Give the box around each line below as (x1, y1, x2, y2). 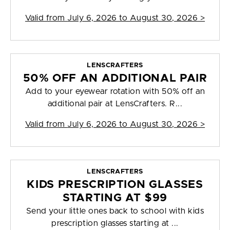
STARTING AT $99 (63, 193, 167, 204)
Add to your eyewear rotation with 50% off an (25, 87, 205, 96)
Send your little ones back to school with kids (26, 207, 204, 216)
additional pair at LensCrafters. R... (47, 100, 183, 108)
